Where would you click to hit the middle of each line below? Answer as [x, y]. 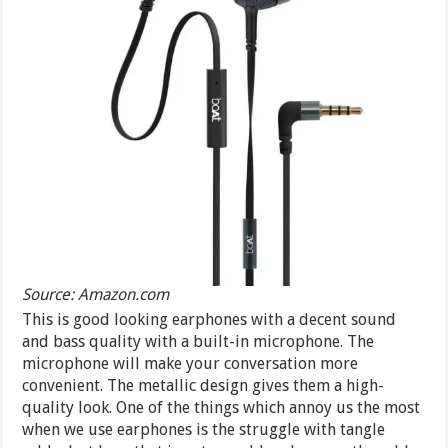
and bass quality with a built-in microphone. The [198, 342]
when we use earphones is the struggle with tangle [204, 430]
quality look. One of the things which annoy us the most [221, 408]
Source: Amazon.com [96, 295]
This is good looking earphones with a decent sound [209, 320]
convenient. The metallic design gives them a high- [203, 386]
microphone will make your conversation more [190, 364]
